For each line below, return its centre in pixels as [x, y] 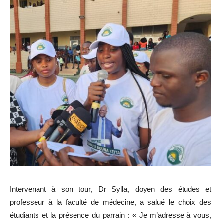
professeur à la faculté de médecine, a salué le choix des [110, 202]
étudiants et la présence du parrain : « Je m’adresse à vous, [110, 215]
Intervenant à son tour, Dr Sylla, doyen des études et [110, 189]
